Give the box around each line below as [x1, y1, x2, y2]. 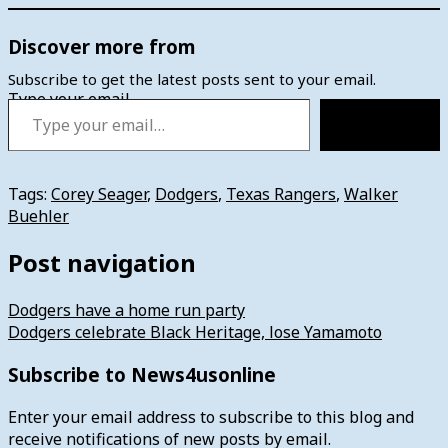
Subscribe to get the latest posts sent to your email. [8, 68, 376, 89]
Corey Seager [51, 182, 147, 205]
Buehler [8, 204, 69, 227]
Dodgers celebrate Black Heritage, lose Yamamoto [8, 321, 382, 344]
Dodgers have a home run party [8, 299, 245, 322]
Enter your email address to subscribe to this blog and [8, 405, 414, 428]
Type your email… [8, 87, 141, 110]
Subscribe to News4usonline [8, 362, 276, 388]
